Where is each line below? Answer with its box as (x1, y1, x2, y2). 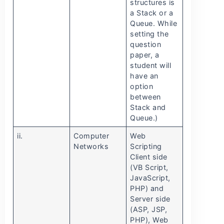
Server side (130, 194, 170, 203)
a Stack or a (130, 8, 173, 17)
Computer (73, 131, 109, 140)
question (130, 40, 161, 49)
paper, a (130, 50, 159, 59)
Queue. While (130, 19, 177, 28)
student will (130, 61, 171, 70)
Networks (73, 142, 109, 151)
